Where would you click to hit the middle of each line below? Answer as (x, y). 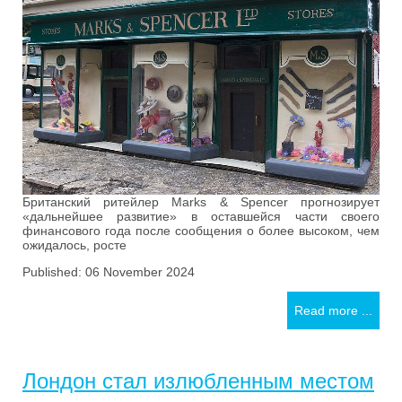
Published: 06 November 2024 (109, 271)
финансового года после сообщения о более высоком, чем (201, 230)
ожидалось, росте (74, 245)
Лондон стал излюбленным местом (198, 380)
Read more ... (333, 310)
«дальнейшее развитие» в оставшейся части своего (201, 216)
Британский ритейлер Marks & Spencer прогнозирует (201, 201)
